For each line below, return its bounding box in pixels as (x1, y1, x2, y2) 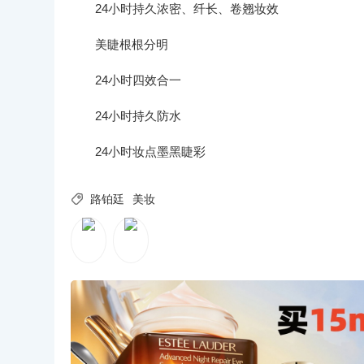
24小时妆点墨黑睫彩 (95, 145, 206, 158)
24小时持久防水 (95, 109, 181, 123)
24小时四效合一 (95, 73, 181, 87)
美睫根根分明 (95, 37, 168, 51)
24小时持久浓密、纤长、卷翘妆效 (95, 2, 279, 15)
